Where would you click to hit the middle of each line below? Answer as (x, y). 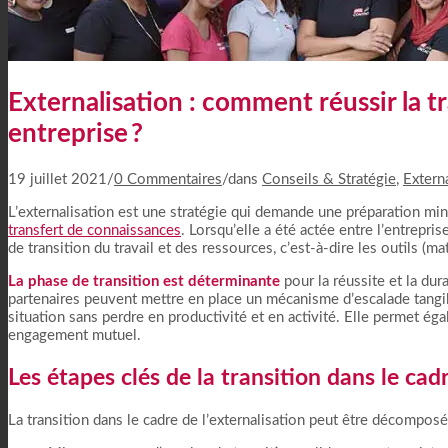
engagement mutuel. (74, 336)
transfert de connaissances (94, 231)
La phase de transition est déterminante (144, 282)
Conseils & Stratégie (329, 180)
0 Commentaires (168, 180)
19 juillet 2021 (57, 180)
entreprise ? (75, 133)
